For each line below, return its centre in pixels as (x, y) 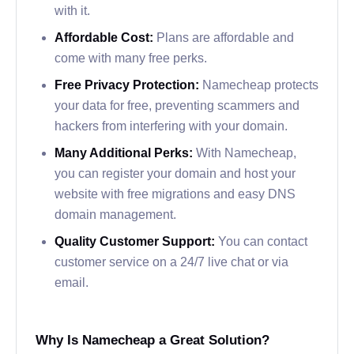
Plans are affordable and (225, 37)
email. (72, 282)
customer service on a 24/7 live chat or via (171, 261)
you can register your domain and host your (175, 173)
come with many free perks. (131, 57)
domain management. (115, 214)
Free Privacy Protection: (128, 84)
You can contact (263, 241)
